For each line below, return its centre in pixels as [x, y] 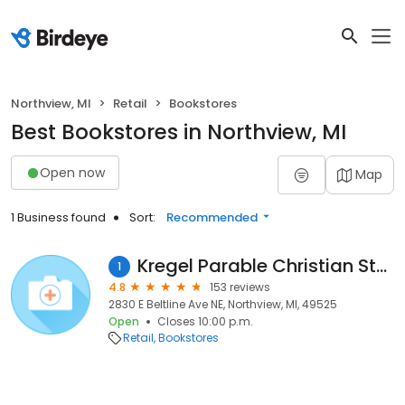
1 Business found [58, 217]
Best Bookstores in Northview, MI [179, 132]
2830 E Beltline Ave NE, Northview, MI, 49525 [223, 304]
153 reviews [240, 287]
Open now [72, 172]
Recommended [212, 217]
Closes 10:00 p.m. [205, 321]
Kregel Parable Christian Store [381, 266]
